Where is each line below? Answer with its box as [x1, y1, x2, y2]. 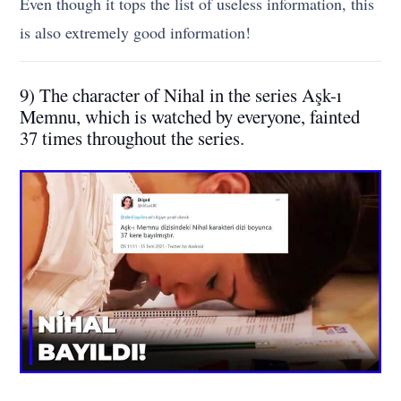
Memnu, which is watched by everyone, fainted [20, 104, 361, 130]
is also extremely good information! [20, 21, 252, 44]
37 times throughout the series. [20, 125, 245, 151]
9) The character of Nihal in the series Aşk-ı [20, 82, 343, 108]
